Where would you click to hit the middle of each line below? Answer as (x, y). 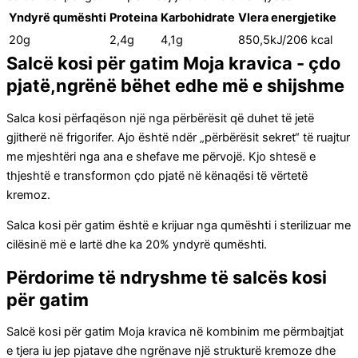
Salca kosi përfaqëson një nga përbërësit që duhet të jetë (160, 118)
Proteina (133, 18)
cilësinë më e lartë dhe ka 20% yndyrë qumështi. (137, 245)
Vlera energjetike (287, 18)
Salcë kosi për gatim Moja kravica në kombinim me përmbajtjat (175, 332)
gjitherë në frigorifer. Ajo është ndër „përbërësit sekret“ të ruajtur (178, 137)
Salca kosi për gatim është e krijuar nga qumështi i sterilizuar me (179, 226)
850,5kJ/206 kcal (285, 40)
